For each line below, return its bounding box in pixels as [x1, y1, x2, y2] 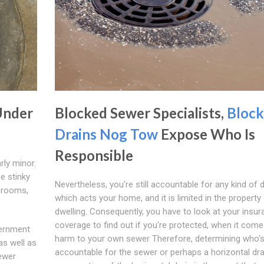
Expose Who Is [157, 125, 255, 143]
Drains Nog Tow [54, 125, 158, 143]
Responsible [54, 146, 133, 164]
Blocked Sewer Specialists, [54, 104, 227, 121]
